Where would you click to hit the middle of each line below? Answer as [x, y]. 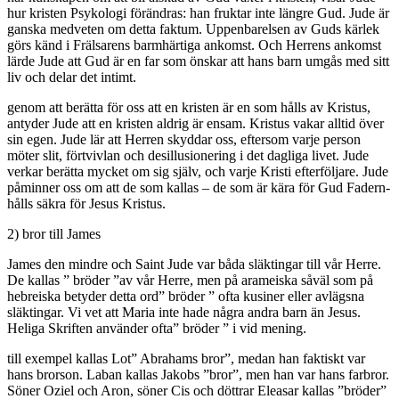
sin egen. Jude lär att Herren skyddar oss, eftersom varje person [184, 139]
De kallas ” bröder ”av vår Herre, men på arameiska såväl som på [190, 280]
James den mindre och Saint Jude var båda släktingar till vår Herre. [194, 264]
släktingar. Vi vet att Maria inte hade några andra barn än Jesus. [184, 312]
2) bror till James [54, 233]
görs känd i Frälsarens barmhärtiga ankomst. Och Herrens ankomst [194, 45]
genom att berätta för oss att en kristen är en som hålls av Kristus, [189, 107]
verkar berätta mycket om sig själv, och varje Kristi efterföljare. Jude [198, 171]
